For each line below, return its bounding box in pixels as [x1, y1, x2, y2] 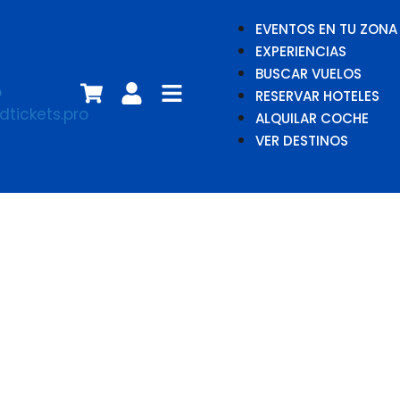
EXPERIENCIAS [255, 42, 346, 61]
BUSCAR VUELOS [255, 64, 362, 83]
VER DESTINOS [255, 131, 348, 150]
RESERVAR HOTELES [255, 87, 379, 105]
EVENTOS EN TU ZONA [255, 20, 397, 38]
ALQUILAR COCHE [255, 109, 369, 128]
